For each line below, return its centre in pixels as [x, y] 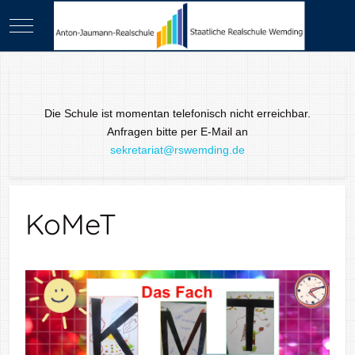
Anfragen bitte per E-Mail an [177, 132]
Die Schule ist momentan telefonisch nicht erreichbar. [177, 113]
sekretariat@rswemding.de [177, 150]
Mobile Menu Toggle [71, 25]
